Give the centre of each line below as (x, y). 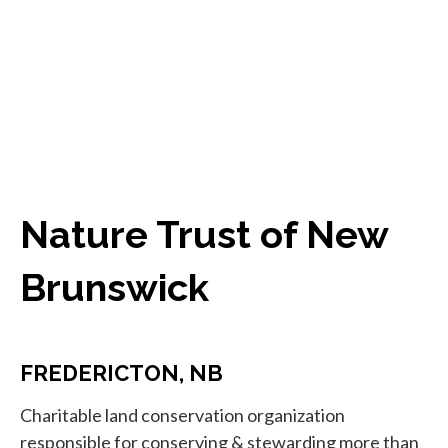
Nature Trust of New (204, 234)
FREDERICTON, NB (121, 373)
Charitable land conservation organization (182, 415)
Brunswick (114, 287)
